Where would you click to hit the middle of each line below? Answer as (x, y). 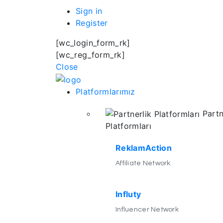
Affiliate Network (143, 164)
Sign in (89, 11)
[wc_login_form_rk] (93, 43)
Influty (128, 194)
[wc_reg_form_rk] (91, 55)
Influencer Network (147, 210)
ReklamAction (144, 148)
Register (92, 23)
